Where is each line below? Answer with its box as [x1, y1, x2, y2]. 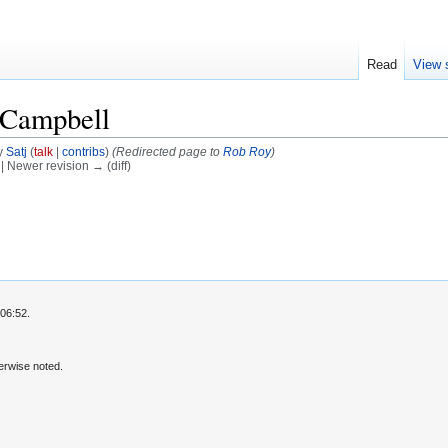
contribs [61, 145, 105, 159]
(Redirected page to [111, 145, 223, 159]
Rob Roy [222, 145, 271, 159]
